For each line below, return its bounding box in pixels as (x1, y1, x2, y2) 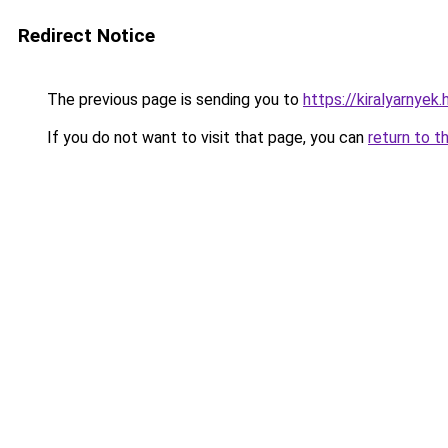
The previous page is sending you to (43, 90, 303, 109)
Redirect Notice (18, 24, 155, 47)
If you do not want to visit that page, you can (43, 128, 368, 147)
